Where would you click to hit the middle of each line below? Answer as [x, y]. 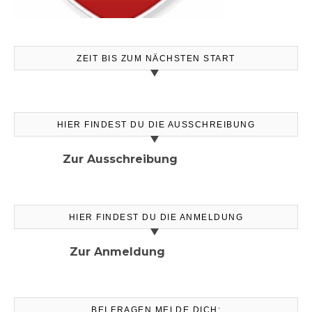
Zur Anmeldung [114, 251]
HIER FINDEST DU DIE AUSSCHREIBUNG [156, 124]
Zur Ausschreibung [96, 159]
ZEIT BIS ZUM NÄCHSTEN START [156, 58]
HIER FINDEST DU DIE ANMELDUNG [156, 217]
